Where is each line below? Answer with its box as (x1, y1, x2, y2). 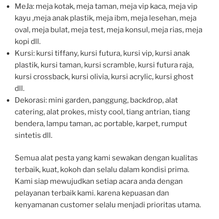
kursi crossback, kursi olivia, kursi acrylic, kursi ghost (15, 72, 194, 81)
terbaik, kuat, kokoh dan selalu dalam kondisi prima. (15, 165, 189, 175)
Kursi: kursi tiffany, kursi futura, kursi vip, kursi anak (15, 48, 190, 58)
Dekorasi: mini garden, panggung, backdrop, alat (15, 95, 178, 105)
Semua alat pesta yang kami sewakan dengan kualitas (15, 153, 198, 163)
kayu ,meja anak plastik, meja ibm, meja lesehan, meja (15, 13, 197, 22)
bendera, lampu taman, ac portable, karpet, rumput (15, 119, 187, 128)
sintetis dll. (15, 131, 52, 140)
